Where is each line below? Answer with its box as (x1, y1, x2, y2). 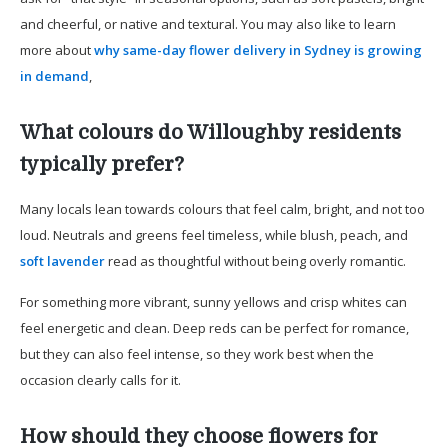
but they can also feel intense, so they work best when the (20, 344, 374, 363)
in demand (20, 66, 89, 85)
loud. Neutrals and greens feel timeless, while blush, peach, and (20, 225, 408, 244)
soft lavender (20, 251, 105, 270)
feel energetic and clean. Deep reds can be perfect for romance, (20, 318, 409, 337)
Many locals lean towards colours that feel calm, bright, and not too (20, 199, 425, 218)
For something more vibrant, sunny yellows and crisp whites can (20, 292, 407, 311)
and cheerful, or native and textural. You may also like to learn (20, 14, 396, 33)
